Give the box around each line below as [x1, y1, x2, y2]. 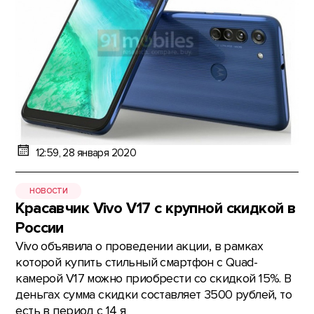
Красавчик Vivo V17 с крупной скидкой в [15, 199, 296, 219]
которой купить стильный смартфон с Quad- [15, 255, 258, 271]
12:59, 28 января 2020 [35, 146, 137, 160]
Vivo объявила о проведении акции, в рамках [15, 239, 263, 254]
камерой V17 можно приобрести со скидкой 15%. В [15, 271, 292, 287]
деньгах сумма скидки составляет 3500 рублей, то [15, 287, 292, 303]
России [15, 219, 64, 238]
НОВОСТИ [29, 186, 68, 196]
